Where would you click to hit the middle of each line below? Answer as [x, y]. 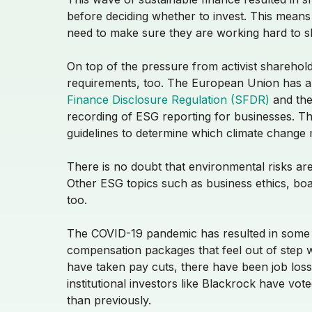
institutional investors [124, 283]
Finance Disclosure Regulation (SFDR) [168, 99]
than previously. [109, 300]
